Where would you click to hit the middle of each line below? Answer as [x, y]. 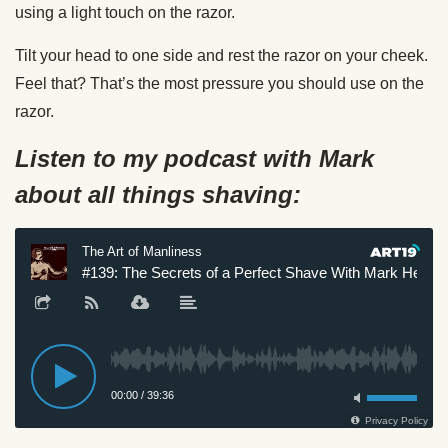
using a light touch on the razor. [125, 12]
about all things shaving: [158, 194]
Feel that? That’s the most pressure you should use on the [219, 83]
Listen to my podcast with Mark [194, 158]
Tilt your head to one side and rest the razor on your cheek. [221, 55]
